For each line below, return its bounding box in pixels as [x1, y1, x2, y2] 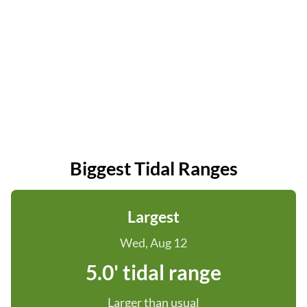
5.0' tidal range [86, 260, 221, 284]
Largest [127, 207, 180, 226]
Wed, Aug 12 [120, 235, 187, 250]
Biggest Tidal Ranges [69, 157, 238, 180]
